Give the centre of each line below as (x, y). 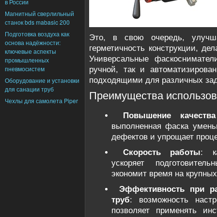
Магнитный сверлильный (39, 13)
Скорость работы (162, 153)
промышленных (27, 60)
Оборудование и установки (42, 80)
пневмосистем (25, 69)
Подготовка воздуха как (37, 34)
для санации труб (29, 89)
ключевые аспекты (31, 51)
